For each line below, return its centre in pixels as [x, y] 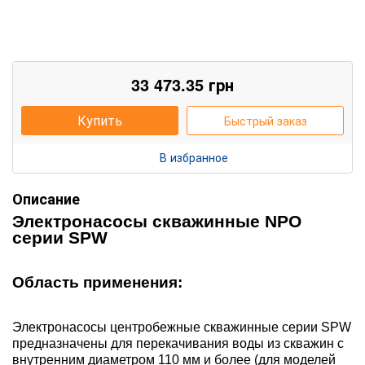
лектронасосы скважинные [142, 221]
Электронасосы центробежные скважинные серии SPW [182, 327]
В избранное [194, 157]
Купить [100, 120]
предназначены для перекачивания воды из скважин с [178, 343]
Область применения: [97, 282]
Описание [46, 198]
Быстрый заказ [265, 120]
